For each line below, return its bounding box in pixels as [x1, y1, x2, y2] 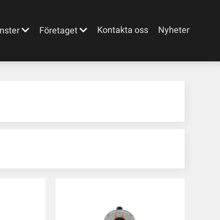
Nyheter [158, 25, 190, 35]
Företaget [39, 25, 78, 35]
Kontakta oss [97, 25, 148, 35]
